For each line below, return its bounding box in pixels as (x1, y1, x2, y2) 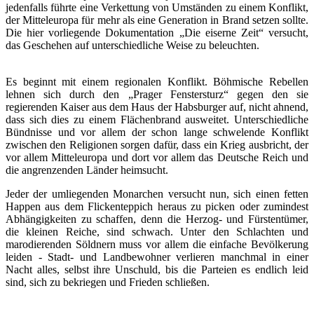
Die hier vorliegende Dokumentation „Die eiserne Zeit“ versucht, (6, 27, 308, 39)
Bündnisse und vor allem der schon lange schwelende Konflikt (6, 126, 308, 139)
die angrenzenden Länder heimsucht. (6, 164, 168, 177)
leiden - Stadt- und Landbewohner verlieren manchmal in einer (6, 251, 308, 264)
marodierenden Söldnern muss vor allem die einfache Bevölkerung (6, 238, 308, 251)
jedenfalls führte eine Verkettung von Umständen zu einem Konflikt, (6, 1, 308, 14)
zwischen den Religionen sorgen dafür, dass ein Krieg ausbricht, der (6, 139, 308, 151)
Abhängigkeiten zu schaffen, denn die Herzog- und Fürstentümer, (6, 213, 308, 226)
